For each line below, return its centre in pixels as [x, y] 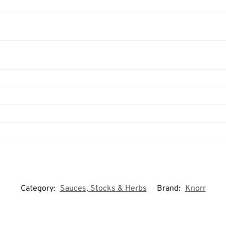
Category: [39, 189]
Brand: [169, 189]
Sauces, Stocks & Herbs [103, 189]
